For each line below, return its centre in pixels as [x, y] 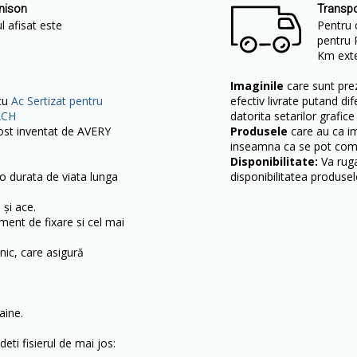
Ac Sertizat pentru [57, 101]
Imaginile [257, 86]
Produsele [259, 131]
